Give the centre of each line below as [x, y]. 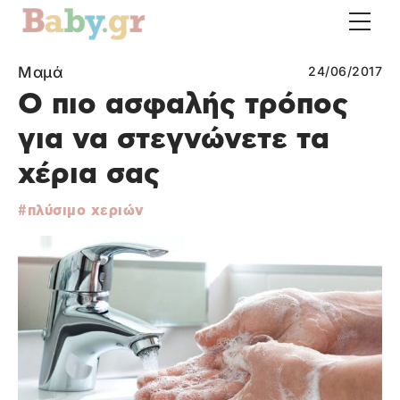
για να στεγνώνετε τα [174, 140]
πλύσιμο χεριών [86, 211]
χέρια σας [89, 175]
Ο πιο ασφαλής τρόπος [183, 105]
